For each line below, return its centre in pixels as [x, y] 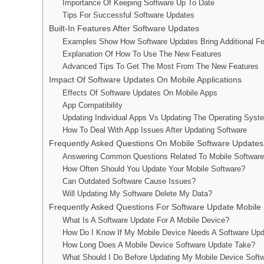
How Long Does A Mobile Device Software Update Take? [159, 245]
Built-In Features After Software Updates [124, 28]
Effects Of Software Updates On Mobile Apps [140, 93]
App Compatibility [92, 105]
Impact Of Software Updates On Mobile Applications [145, 80]
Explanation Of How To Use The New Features [142, 54]
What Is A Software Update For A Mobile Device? [146, 220]
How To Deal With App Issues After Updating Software [154, 130]
